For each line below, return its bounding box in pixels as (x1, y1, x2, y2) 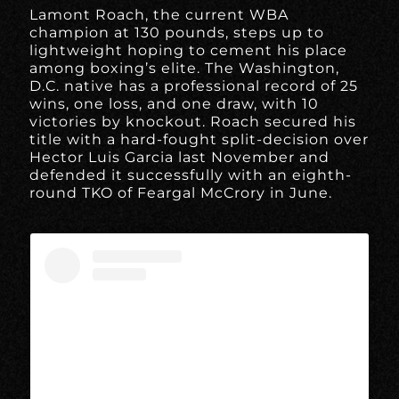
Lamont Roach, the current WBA (29, 5, 289, 23)
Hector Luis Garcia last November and (29, 148, 330, 166)
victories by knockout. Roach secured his (29, 112, 357, 130)
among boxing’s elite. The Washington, (29, 59, 340, 77)
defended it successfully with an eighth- (29, 166, 353, 183)
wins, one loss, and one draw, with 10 (29, 94, 320, 112)
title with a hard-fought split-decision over (29, 130, 370, 148)
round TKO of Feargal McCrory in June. (29, 183, 333, 201)
